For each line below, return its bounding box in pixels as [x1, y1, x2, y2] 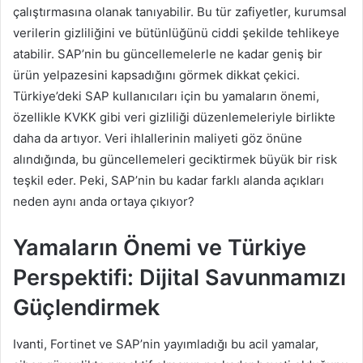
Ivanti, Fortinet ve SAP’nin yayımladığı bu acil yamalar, [13, 335, 318, 352]
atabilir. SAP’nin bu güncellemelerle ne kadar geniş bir [13, 46, 322, 62]
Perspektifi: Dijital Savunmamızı [13, 264, 346, 292]
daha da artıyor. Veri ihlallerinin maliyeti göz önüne [13, 130, 302, 147]
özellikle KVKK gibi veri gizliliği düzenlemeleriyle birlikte [13, 109, 335, 126]
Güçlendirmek [13, 294, 160, 322]
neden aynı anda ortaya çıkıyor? [13, 194, 194, 210]
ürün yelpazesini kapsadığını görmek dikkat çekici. [13, 67, 300, 83]
